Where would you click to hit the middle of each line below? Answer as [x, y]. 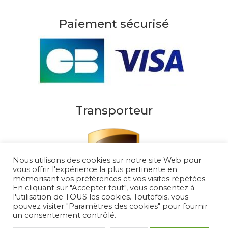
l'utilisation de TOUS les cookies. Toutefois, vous [101, 197]
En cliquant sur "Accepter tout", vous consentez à [104, 188]
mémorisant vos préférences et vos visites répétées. [110, 179]
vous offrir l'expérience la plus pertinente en [95, 169]
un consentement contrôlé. [64, 215]
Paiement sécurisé [114, 24]
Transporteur [114, 110]
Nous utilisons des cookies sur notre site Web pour [107, 160]
